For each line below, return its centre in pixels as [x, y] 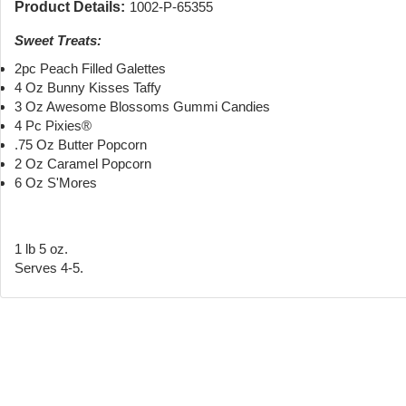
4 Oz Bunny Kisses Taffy [88, 88]
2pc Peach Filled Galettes [90, 69]
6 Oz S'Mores [56, 183]
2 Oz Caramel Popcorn [83, 164]
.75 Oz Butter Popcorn [81, 145]
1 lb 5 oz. [41, 249]
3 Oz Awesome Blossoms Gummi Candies [142, 107]
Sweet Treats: [58, 41]
